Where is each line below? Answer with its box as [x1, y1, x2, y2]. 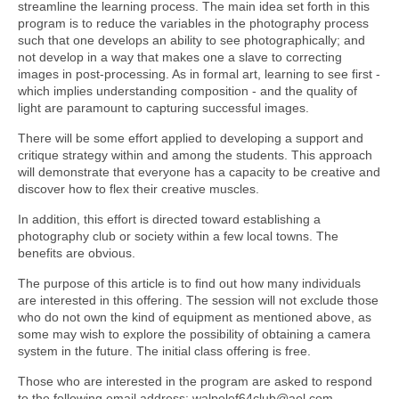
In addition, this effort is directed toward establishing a [18, 212, 321, 227]
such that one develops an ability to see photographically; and [18, 33, 365, 48]
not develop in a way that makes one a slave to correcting [18, 50, 342, 65]
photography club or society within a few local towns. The [18, 229, 338, 244]
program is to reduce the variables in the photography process [18, 16, 369, 31]
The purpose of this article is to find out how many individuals [18, 276, 361, 291]
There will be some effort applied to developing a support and [18, 131, 363, 146]
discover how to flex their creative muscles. [18, 182, 259, 197]
